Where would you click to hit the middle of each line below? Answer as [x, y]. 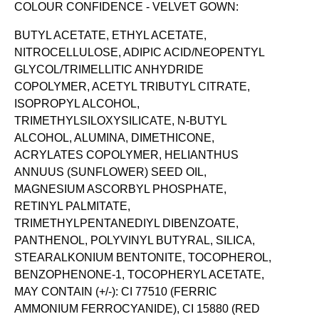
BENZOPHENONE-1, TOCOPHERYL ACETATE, [140, 275]
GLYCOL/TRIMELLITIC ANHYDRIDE [109, 70]
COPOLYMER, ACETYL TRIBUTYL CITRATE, [132, 87]
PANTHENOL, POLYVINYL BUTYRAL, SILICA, [135, 241]
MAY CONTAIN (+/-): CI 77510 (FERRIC [116, 292]
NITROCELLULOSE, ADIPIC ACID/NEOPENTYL [140, 53]
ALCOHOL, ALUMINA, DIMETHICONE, [115, 138]
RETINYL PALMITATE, [73, 206]
